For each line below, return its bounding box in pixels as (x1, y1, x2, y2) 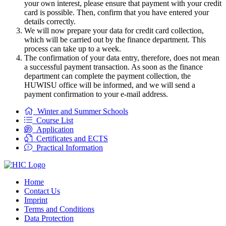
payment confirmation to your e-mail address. (24, 89, 168, 98)
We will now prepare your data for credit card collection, (24, 26, 204, 35)
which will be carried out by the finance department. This (24, 35, 206, 44)
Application (32, 125, 74, 134)
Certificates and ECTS (32, 134, 108, 143)
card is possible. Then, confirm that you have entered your (24, 8, 209, 17)
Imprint (24, 195, 47, 204)
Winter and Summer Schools (33, 106, 128, 116)
